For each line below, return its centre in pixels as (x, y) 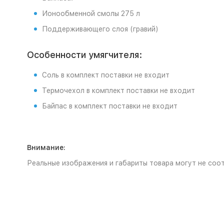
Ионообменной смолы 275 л (91, 13)
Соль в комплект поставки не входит (105, 75)
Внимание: (46, 147)
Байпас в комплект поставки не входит (109, 106)
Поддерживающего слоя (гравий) (100, 29)
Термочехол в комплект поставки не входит (118, 90)
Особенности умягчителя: (84, 55)
